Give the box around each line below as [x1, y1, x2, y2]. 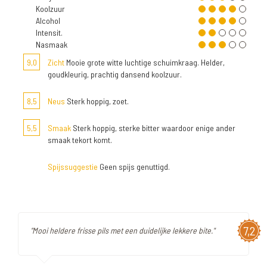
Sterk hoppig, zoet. [65, 96, 129, 106]
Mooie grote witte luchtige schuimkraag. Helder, [64, 57, 225, 67]
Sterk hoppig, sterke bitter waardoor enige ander [71, 123, 235, 133]
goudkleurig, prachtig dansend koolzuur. [48, 69, 182, 79]
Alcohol [36, 15, 60, 26]
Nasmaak [36, 39, 67, 49]
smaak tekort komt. [48, 135, 112, 145]
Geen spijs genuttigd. [98, 162, 170, 172]
